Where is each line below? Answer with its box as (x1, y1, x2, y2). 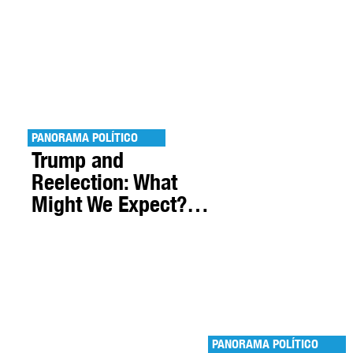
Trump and (32, 147, 124, 173)
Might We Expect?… (32, 191, 209, 217)
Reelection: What (32, 169, 177, 195)
